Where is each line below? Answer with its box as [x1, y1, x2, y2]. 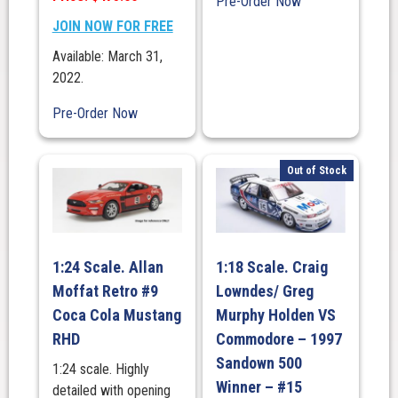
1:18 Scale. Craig [215, 257, 328, 276]
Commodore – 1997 [215, 329, 342, 348]
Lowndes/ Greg [215, 281, 314, 300]
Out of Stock [287, 163, 347, 177]
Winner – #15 [215, 377, 302, 396]
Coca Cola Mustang [52, 305, 181, 324]
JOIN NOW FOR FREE [52, 17, 173, 35]
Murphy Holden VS [215, 305, 336, 324]
